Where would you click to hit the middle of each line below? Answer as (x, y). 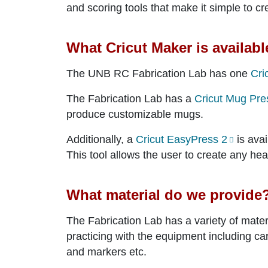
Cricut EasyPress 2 (182, 139)
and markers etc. (106, 252)
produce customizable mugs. (135, 114)
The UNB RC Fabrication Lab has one (159, 73)
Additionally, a (101, 139)
